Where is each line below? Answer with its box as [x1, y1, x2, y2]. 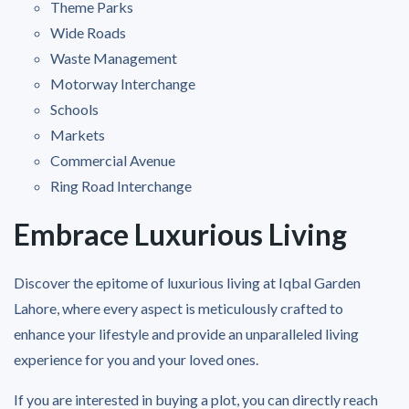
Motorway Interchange [50, 74, 195, 92]
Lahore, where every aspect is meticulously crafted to [14, 299, 343, 317]
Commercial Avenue [50, 151, 175, 169]
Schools [50, 100, 99, 118]
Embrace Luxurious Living [14, 215, 347, 252]
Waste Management [50, 48, 177, 67]
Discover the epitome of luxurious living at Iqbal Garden [14, 273, 361, 291]
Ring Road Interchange [50, 176, 192, 194]
